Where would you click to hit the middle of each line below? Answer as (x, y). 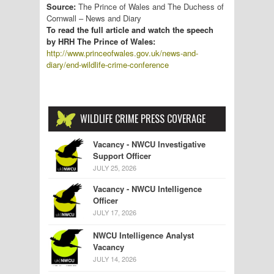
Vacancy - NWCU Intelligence (147, 188)
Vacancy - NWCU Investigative (149, 144)
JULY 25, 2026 (115, 167)
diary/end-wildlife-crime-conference (108, 64)
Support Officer (122, 155)
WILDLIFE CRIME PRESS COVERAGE (143, 118)
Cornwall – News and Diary (94, 18)
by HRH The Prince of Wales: (101, 41)
